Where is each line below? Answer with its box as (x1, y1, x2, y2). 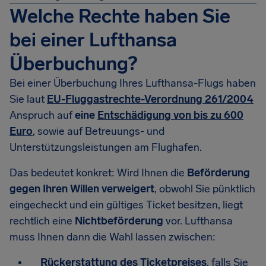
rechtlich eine (9, 214, 75, 227)
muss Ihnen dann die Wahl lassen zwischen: (9, 230, 216, 243)
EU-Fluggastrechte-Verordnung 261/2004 (47, 93, 254, 106)
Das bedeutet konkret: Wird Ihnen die (9, 166, 187, 179)
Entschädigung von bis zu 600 (97, 109, 243, 122)
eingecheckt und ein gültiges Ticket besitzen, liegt (9, 198, 243, 211)
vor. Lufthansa (163, 214, 233, 227)
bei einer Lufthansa (9, 28, 177, 51)
